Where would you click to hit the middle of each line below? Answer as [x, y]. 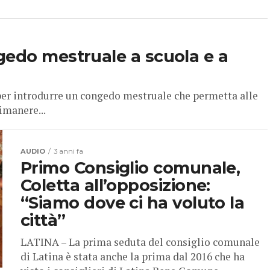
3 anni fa [68, 152]
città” [43, 221]
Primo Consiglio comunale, [130, 168]
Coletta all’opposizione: [115, 186]
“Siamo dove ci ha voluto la [133, 203]
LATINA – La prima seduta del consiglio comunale [140, 242]
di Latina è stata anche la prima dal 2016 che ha [133, 257]
